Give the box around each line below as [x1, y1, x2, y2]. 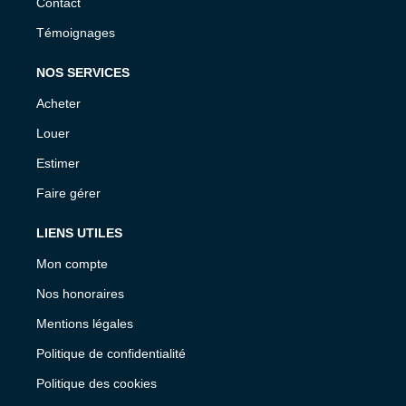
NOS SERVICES [36, 64, 130, 80]
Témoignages [36, 24, 115, 40]
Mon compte [36, 256, 108, 271]
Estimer [36, 155, 80, 170]
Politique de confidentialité [36, 345, 186, 361]
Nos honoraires [36, 285, 124, 301]
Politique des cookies [36, 375, 157, 391]
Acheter [36, 95, 81, 111]
